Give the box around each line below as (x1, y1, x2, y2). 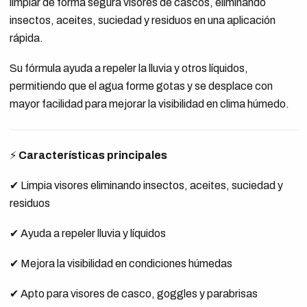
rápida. (9, 32, 43, 44)
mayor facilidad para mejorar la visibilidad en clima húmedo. (9, 98, 289, 110)
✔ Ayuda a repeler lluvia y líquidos (9, 228, 166, 239)
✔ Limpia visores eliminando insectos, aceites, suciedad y (9, 180, 283, 191)
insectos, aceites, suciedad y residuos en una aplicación (9, 14, 275, 26)
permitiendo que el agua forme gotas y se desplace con (9, 80, 273, 92)
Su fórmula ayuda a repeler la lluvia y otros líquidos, (9, 62, 248, 74)
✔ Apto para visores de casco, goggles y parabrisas (9, 288, 258, 299)
